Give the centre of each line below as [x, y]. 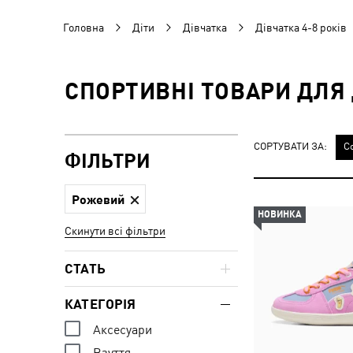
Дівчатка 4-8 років [301, 28]
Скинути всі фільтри [115, 231]
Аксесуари [123, 329]
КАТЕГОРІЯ [100, 304]
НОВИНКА [280, 214]
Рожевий [98, 199]
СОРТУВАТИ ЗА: [290, 146]
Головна [84, 28]
